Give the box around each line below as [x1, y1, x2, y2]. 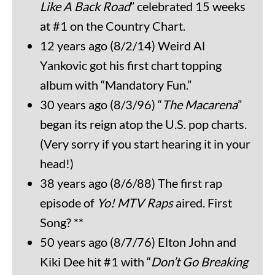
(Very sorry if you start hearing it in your [40, 136, 250, 152]
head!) [40, 156, 74, 171]
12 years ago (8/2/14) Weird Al [40, 38, 205, 53]
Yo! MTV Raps [97, 195, 173, 211]
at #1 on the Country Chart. [40, 18, 185, 34]
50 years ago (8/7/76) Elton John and [40, 234, 236, 250]
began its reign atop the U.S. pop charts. [40, 117, 247, 132]
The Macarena [162, 97, 238, 112]
